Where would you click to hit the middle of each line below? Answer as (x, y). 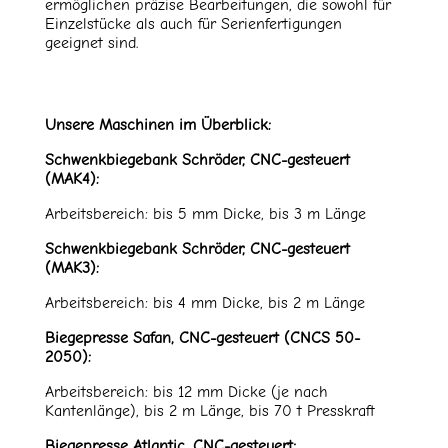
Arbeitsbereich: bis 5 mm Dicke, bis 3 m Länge (205, 214)
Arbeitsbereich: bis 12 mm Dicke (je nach (186, 392)
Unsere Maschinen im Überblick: (157, 125)
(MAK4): (71, 179)
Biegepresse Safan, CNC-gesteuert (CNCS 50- (202, 338)
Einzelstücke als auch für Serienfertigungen (193, 24)
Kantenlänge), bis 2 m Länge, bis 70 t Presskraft (209, 411)
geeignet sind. (91, 43)
